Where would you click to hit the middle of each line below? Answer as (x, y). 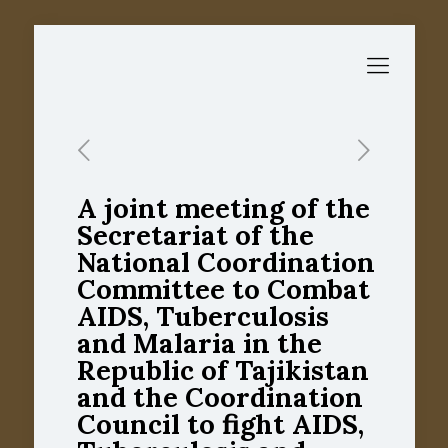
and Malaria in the (199, 343)
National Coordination (225, 262)
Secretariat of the (195, 235)
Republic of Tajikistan (222, 370)
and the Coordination (219, 397)
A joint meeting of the (223, 208)
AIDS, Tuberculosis (202, 316)
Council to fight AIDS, (220, 424)
